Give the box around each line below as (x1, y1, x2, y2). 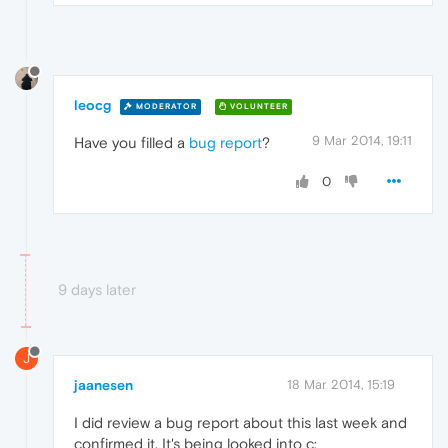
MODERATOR (133, 101, 197, 111)
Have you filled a (74, 134, 189, 152)
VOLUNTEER (227, 101, 288, 111)
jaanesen (74, 376, 133, 393)
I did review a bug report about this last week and (74, 413, 407, 431)
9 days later (58, 281, 136, 299)
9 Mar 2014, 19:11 (312, 133, 412, 149)
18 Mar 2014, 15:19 (287, 376, 395, 392)
